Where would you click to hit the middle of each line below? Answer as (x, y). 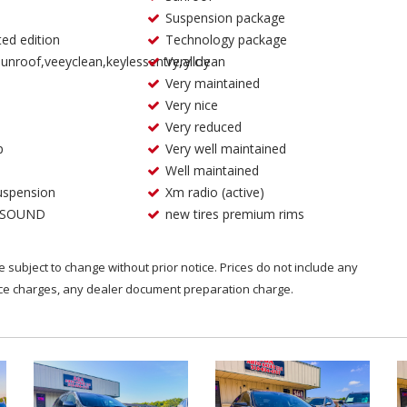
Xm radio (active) (215, 192)
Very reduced (204, 127)
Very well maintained (226, 149)
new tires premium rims (235, 214)
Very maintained (213, 83)
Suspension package (226, 18)
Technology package (227, 40)
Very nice (192, 105)
